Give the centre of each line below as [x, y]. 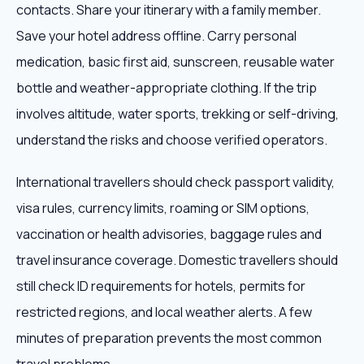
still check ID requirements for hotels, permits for [161, 286]
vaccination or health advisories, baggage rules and [169, 234]
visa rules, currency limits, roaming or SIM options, [163, 208]
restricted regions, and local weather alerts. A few [164, 312]
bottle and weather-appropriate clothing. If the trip [167, 88]
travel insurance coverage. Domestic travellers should [177, 260]
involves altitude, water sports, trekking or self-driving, [178, 114]
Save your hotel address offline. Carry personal [156, 36]
